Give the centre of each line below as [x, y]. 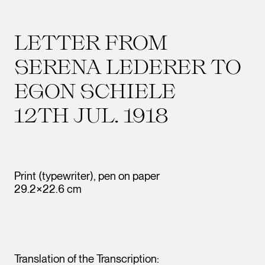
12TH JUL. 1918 [91, 115]
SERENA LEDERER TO [128, 66]
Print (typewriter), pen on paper [87, 176]
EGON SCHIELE [95, 91]
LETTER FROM [91, 42]
